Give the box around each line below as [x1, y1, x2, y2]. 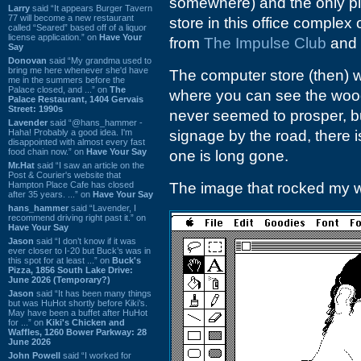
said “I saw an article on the [35, 160, 144, 170]
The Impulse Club [204, 35, 326, 52]
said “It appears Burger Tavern [30, 2, 152, 13]
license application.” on [8, 31, 99, 42]
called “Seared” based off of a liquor [8, 22, 147, 32]
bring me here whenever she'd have [8, 64, 148, 75]
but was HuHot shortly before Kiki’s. [8, 297, 147, 308]
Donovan [8, 55, 47, 65]
